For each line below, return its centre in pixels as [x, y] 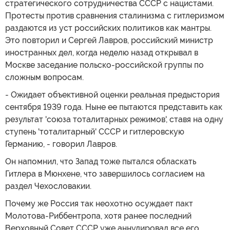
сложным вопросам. [44, 77]
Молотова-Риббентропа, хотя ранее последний [98, 216]
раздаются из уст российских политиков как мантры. [108, 28]
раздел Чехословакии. [48, 186]
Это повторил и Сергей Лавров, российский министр [109, 40]
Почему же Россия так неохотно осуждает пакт [99, 203]
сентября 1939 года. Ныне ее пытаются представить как [114, 107]
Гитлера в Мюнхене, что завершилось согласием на [105, 174]
